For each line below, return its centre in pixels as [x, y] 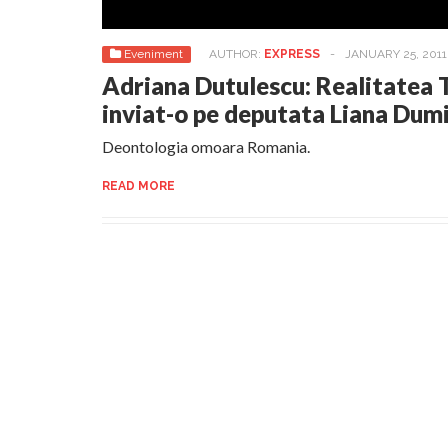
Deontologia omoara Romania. [206, 146]
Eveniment [153, 54]
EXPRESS [292, 54]
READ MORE [138, 186]
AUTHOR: [236, 54]
